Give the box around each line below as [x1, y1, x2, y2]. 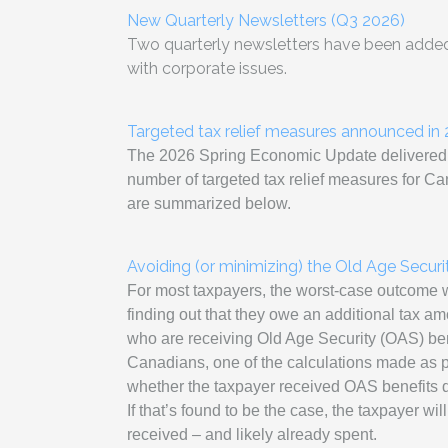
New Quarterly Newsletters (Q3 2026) [127, 11, 405, 31]
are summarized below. [127, 195, 291, 213]
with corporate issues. [127, 59, 287, 79]
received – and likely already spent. [127, 426, 377, 444]
